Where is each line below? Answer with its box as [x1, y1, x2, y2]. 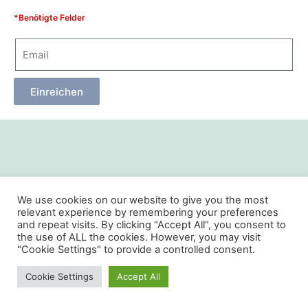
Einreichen [30, 85, 83, 98]
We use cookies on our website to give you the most [17, 194, 268, 206]
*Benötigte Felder [14, 12, 85, 23]
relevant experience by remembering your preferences [17, 206, 278, 219]
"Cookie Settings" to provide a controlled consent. [17, 243, 255, 256]
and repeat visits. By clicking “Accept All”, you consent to [17, 219, 286, 231]
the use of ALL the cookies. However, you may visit [17, 231, 261, 243]
